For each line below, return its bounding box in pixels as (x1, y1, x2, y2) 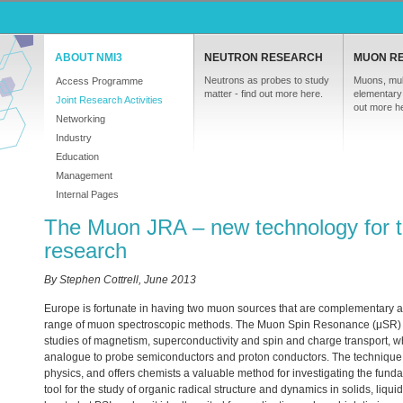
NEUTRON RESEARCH (204, 51, 323, 64)
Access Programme (56, 76, 143, 86)
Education (56, 151, 99, 162)
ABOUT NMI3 (55, 51, 122, 64)
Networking (56, 113, 105, 124)
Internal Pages (56, 189, 119, 200)
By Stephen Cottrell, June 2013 (44, 273, 196, 286)
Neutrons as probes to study (204, 75, 329, 85)
